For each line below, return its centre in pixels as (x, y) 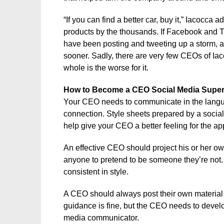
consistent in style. (96, 172)
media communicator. (101, 218)
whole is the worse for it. (106, 68)
